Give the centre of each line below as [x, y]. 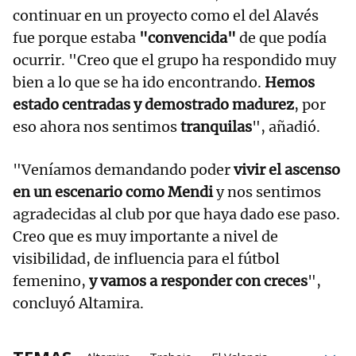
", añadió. [286, 126]
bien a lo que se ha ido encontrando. [139, 82]
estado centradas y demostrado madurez [153, 104]
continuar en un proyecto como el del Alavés [166, 15]
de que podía [283, 37]
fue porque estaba [76, 37]
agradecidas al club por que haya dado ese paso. [176, 214]
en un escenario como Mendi [114, 192]
